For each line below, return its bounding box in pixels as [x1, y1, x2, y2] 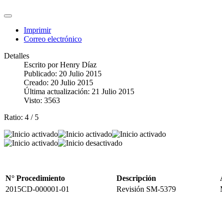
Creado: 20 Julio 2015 [24, 78, 93, 87]
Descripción [116, 173, 156, 182]
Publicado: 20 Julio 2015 [24, 69, 102, 78]
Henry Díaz [60, 60, 97, 69]
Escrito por [24, 60, 60, 69]
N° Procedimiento [5, 173, 65, 182]
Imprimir [24, 25, 51, 34]
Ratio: [4, 112, 25, 121]
